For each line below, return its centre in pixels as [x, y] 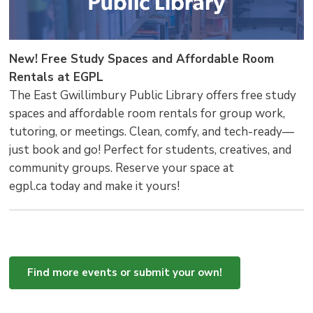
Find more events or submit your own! [125, 273]
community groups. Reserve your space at [122, 168]
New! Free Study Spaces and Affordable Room [142, 59]
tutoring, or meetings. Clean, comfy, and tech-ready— [152, 132]
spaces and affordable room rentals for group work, [147, 114]
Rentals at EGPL [57, 78]
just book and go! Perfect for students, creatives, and [151, 150]
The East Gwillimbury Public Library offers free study [153, 96]
